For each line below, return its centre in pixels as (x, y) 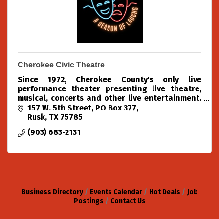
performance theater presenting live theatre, (109, 89)
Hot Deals (164, 192)
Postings (88, 201)
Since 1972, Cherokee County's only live (109, 80)
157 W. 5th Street (59, 108)
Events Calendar (116, 192)
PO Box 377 (116, 108)
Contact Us (128, 201)
